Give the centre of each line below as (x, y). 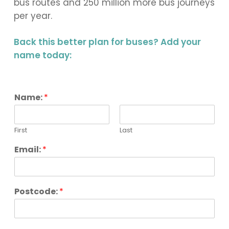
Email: (28, 149)
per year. (33, 16)
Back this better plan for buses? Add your (107, 42)
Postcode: (37, 191)
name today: (42, 55)
